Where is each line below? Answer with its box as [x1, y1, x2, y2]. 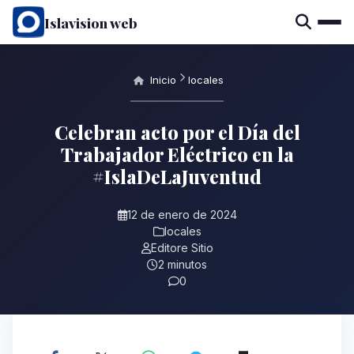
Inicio [147, 73, 176, 86]
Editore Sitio [150, 241, 213, 254]
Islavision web [44, 13, 137, 32]
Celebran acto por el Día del [54, 119, 300, 145]
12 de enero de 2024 [126, 208, 237, 221]
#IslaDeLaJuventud [92, 164, 262, 189]
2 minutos [158, 258, 207, 271]
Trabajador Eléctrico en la [60, 141, 294, 167]
